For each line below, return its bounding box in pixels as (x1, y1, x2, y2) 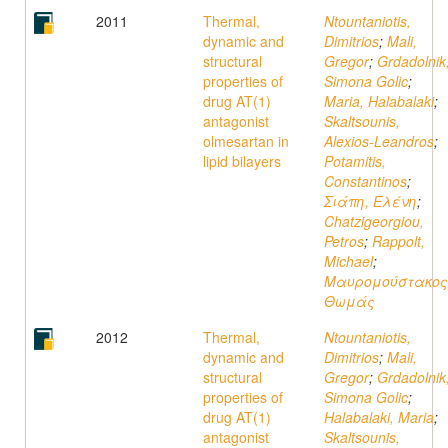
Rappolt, (372, 231, 425, 251)
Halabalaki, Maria (324, 407, 434, 427)
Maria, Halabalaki (324, 91, 434, 111)
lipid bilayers (203, 151, 281, 171)
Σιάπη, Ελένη (324, 191, 417, 211)
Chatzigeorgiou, (324, 211, 424, 231)
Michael (324, 251, 373, 271)
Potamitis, (324, 151, 386, 171)
